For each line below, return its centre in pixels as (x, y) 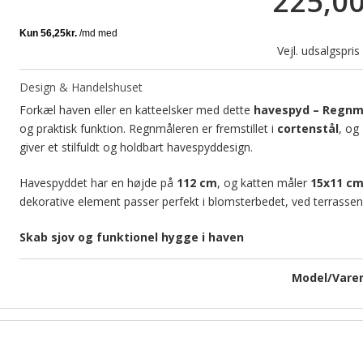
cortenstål (307, 129)
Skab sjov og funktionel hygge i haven (131, 237)
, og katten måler (263, 183)
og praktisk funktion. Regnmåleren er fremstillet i (148, 129)
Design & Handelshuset (81, 87)
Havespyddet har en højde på (98, 183)
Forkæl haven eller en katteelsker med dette (136, 110)
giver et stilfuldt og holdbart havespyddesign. (136, 147)
